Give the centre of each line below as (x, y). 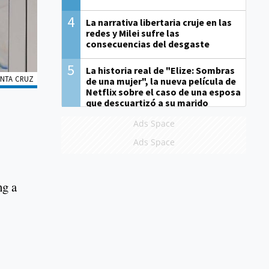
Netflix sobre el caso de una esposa (163, 92)
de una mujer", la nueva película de (161, 81)
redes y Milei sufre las (132, 33)
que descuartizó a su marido (147, 103)
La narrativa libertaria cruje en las (159, 23)
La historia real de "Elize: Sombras (160, 71)
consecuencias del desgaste (147, 44)
